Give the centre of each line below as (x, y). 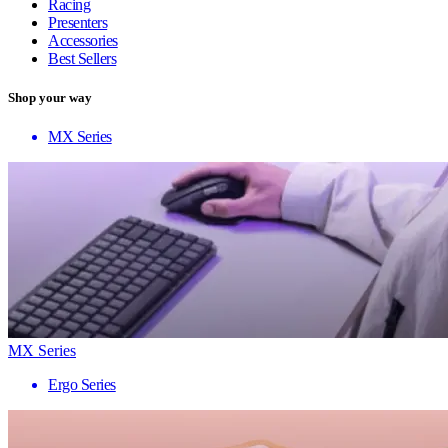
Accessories (83, 40)
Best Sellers (82, 58)
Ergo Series (82, 385)
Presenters (78, 22)
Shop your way (50, 97)
